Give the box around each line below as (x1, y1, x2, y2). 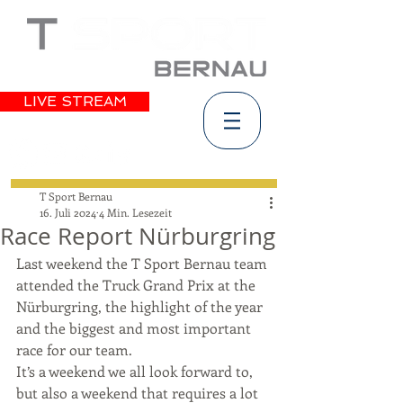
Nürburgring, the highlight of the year (16, 297, 266, 316)
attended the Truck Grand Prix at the (16, 275, 259, 294)
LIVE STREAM (22, 93, 127, 110)
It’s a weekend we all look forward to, (16, 362, 256, 381)
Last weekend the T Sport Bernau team (16, 254, 271, 273)
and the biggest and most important (16, 318, 255, 337)
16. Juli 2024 (40, 205, 96, 219)
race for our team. (16, 340, 136, 359)
